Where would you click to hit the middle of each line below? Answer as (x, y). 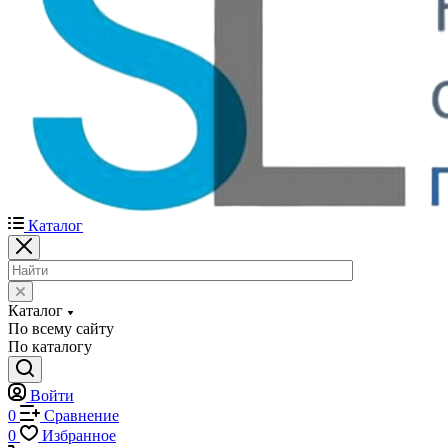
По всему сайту (61, 328)
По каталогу (50, 346)
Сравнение (81, 415)
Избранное (79, 435)
